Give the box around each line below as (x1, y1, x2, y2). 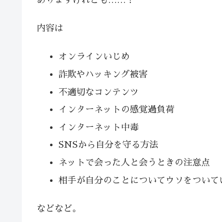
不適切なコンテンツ (58, 87, 139, 97)
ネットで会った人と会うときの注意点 (58, 158, 210, 167)
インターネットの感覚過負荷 (58, 105, 174, 114)
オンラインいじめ (58, 52, 130, 61)
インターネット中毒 (58, 122, 139, 132)
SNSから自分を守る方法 (58, 140, 158, 150)
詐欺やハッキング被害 (58, 70, 148, 79)
